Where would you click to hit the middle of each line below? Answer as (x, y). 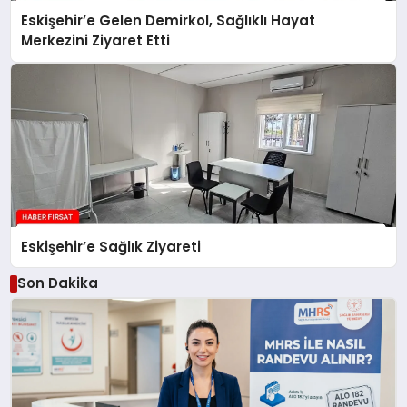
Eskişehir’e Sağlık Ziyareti (111, 246)
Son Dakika (57, 283)
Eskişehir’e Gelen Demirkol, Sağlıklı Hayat (169, 21)
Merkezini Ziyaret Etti (96, 41)
